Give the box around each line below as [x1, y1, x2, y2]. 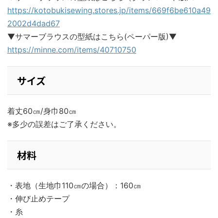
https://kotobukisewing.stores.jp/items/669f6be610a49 [7, 5, 211, 16]
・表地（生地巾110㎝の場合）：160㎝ [7, 181, 141, 191]
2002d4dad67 [7, 18, 60, 29]
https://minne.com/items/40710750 [7, 45, 136, 55]
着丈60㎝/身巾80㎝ [7, 106, 76, 116]
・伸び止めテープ [7, 194, 70, 204]
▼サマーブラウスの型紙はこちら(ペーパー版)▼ [7, 32, 177, 42]
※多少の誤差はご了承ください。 [7, 119, 129, 129]
